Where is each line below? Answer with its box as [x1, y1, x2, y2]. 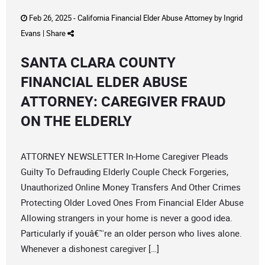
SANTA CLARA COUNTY [21, 53, 176, 72]
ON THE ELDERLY [21, 111, 132, 131]
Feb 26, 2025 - [27, 12, 77, 24]
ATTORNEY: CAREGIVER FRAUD [21, 92, 226, 111]
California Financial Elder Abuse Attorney [77, 12, 212, 24]
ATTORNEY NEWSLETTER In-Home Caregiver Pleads [21, 150, 228, 163]
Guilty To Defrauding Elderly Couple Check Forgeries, [21, 166, 228, 178]
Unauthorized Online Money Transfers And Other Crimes [21, 181, 241, 193]
